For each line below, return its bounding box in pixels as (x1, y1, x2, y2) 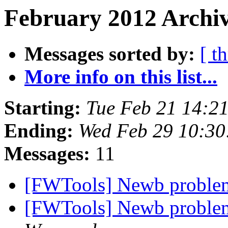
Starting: (4, 97, 81, 119)
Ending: (4, 120, 73, 142)
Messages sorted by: (24, 43, 195, 65)
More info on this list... (24, 66, 217, 88)
